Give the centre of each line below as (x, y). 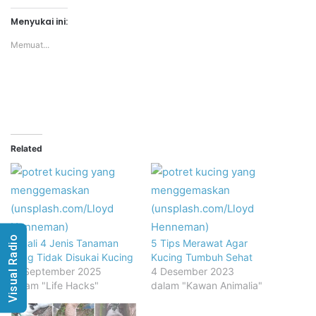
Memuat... (30, 44)
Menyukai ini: (39, 21)
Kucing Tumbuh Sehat (202, 257)
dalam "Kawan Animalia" (207, 285)
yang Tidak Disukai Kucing (72, 257)
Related (26, 148)
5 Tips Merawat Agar (199, 243)
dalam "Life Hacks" (55, 285)
